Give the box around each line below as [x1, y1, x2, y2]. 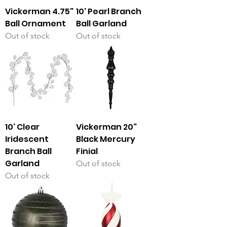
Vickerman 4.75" [5, 6, 73, 18]
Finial [76, 145, 98, 158]
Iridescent [5, 133, 49, 145]
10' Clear [5, 121, 40, 133]
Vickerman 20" [76, 121, 137, 133]
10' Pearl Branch [76, 6, 141, 18]
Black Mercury [76, 133, 135, 145]
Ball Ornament [5, 18, 66, 30]
